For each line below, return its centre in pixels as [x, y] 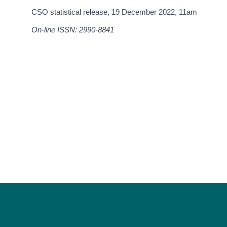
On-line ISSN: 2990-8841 [73, 30]
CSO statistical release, [72, 12]
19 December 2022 [143, 12]
